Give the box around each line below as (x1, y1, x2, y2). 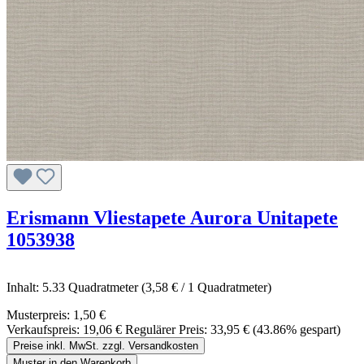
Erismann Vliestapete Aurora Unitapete (6, 207, 338, 229)
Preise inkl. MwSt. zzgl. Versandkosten (13, 339, 198, 352)
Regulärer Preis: (125, 322, 207, 336)
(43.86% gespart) (253, 322, 340, 336)
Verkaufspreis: (6, 322, 83, 336)
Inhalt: (6, 279, 42, 294)
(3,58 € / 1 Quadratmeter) (141, 279, 271, 294)
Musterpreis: (6, 307, 73, 322)
